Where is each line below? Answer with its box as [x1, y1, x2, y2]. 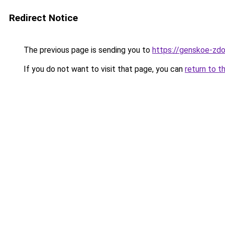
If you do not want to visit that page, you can [22, 64, 185, 74]
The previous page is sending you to [22, 45, 152, 55]
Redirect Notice [9, 12, 78, 24]
